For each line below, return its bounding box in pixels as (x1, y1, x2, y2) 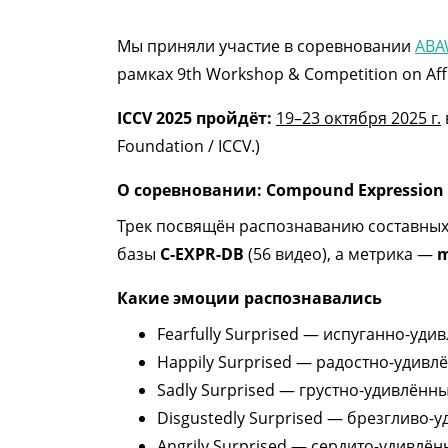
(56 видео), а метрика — (244, 243, 437, 265)
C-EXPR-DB (160, 243, 244, 265)
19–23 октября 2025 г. (276, 107, 441, 129)
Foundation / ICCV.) (117, 135, 260, 157)
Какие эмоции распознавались (117, 287, 382, 309)
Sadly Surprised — (157, 379, 299, 401)
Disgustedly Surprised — (157, 407, 347, 429)
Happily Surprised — (157, 351, 316, 373)
